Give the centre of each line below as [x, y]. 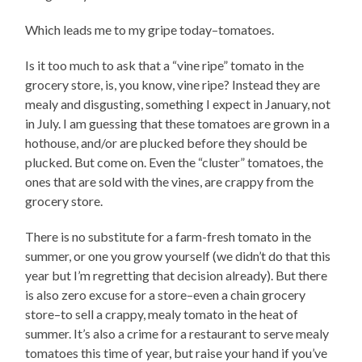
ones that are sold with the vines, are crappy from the [170, 182]
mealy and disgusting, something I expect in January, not [178, 104]
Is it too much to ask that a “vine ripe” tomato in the [165, 65]
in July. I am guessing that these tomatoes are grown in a [178, 124]
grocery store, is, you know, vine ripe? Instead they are [173, 85]
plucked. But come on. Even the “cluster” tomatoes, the [175, 162]
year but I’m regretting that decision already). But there [177, 276]
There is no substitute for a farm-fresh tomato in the [168, 237]
